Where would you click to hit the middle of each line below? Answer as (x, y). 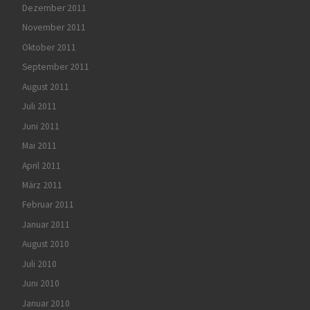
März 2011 (42, 185)
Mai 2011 (39, 146)
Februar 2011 (48, 205)
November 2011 (54, 28)
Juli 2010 (39, 264)
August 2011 (45, 86)
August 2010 (45, 244)
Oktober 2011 (49, 47)
